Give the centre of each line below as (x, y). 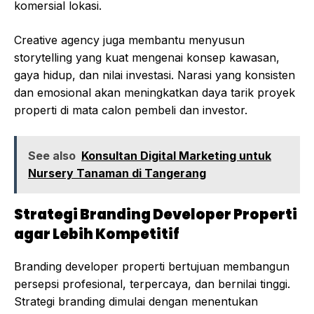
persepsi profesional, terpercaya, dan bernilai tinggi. (152, 284)
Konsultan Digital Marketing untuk (176, 156)
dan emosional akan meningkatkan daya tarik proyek (155, 93)
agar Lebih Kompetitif (97, 234)
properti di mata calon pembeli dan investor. (131, 110)
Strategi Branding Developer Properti (156, 215)
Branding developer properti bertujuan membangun (152, 267)
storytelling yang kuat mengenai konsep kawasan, (147, 58)
